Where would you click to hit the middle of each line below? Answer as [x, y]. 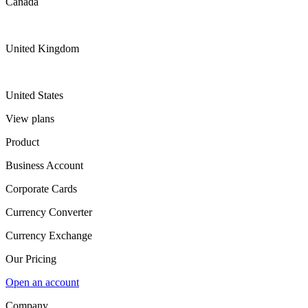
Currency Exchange [49, 235]
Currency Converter [49, 212]
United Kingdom [42, 48]
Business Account [44, 165]
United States [34, 95]
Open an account [42, 282]
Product [22, 142]
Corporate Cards [41, 189]
